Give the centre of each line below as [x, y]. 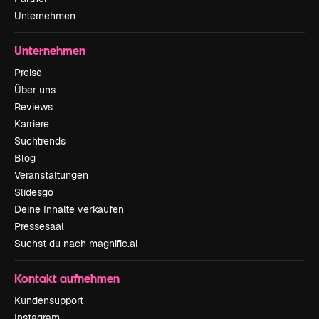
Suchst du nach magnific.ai [76, 244]
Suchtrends [40, 141]
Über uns [35, 90]
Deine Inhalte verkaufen [69, 210]
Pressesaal [39, 227]
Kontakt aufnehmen [67, 278]
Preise [28, 73]
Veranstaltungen [51, 176]
